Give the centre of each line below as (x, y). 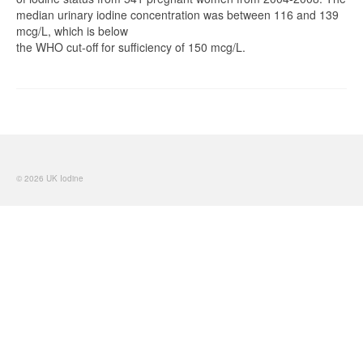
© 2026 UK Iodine (50, 178)
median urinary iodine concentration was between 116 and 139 (177, 14)
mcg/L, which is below (72, 30)
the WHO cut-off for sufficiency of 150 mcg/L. (131, 47)
